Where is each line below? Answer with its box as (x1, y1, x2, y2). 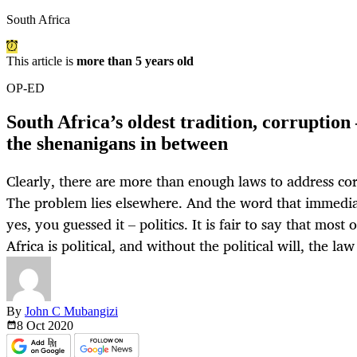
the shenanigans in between (6, 133, 228, 155)
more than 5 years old (76, 54, 194, 69)
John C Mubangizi (25, 304, 118, 319)
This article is (6, 54, 76, 69)
